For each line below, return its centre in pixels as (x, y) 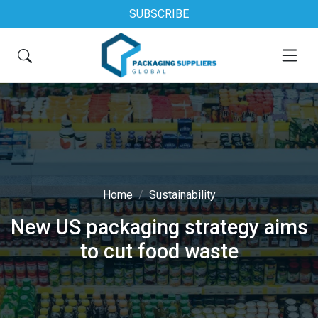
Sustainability (182, 195)
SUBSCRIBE (159, 14)
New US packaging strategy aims (159, 227)
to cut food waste (159, 251)
